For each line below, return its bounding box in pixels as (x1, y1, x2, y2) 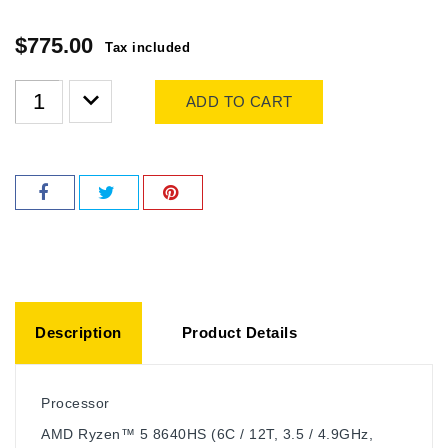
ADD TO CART (186, 92, 293, 110)
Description (35, 323, 122, 341)
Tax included (105, 39, 190, 55)
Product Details (181, 323, 297, 341)
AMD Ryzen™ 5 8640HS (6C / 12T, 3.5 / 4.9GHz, (41, 425, 373, 442)
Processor (41, 394, 110, 411)
